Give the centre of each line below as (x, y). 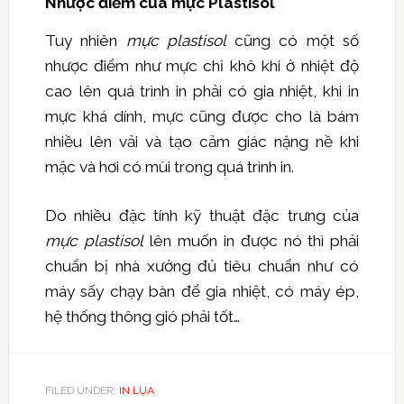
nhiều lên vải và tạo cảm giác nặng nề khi (202, 142)
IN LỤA (136, 391)
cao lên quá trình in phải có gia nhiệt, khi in (202, 92)
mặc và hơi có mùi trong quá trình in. (169, 167)
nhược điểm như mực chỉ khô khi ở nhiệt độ (202, 66)
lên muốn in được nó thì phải (251, 241)
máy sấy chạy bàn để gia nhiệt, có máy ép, (202, 292)
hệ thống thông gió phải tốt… (142, 317)
